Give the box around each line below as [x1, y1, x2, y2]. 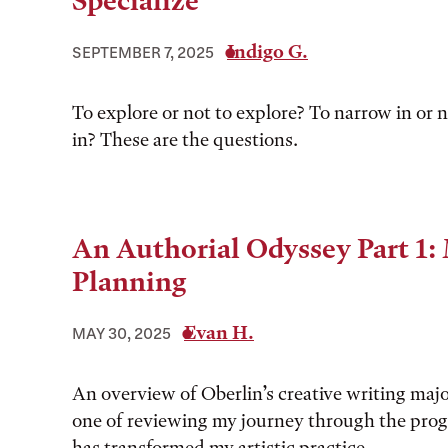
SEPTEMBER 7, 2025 [72, 43, 214, 61]
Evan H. [184, 321, 254, 344]
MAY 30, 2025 [72, 324, 171, 342]
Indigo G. [227, 40, 308, 63]
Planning [72, 266, 187, 298]
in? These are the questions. [72, 128, 298, 151]
